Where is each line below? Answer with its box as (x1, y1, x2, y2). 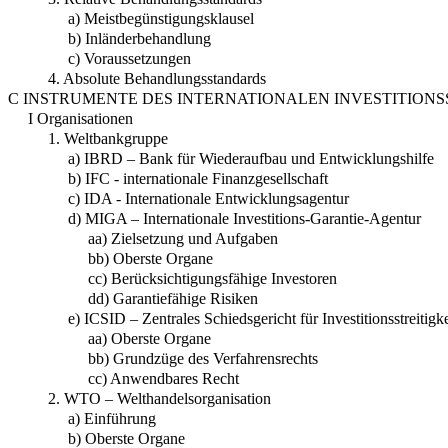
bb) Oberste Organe (88, 250, 213, 268)
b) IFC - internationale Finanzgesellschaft (68, 170, 328, 188)
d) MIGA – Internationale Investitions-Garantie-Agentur (68, 210, 421, 228)
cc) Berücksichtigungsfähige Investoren (88, 270, 337, 288)
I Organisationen (28, 110, 133, 128)
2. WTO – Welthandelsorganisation (48, 390, 271, 408)
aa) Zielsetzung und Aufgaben (88, 230, 278, 248)
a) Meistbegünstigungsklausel (68, 10, 254, 28)
